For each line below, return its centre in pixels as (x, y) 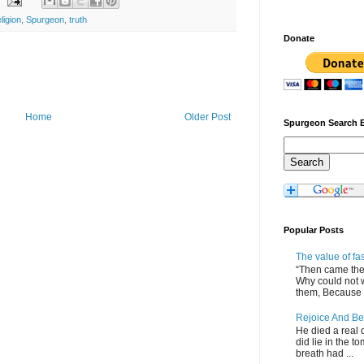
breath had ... (325, 354)
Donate (299, 39)
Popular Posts (314, 230)
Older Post (208, 117)
